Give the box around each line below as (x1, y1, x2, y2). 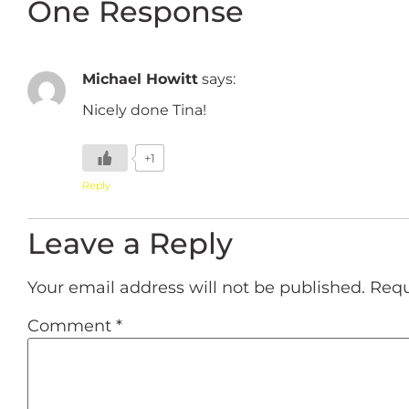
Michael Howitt (82, 69, 198, 88)
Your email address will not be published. (27, 277, 365, 298)
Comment (27, 316, 116, 337)
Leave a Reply (27, 225, 233, 261)
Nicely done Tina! (82, 100, 206, 120)
